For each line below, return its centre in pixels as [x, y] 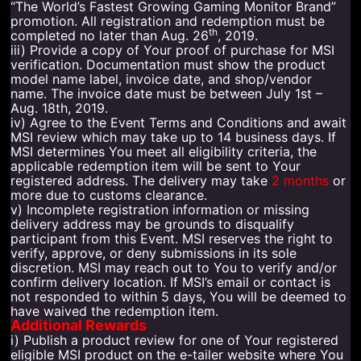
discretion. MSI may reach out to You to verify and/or [174, 267]
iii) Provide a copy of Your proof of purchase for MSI [173, 50]
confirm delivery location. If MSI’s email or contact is [171, 282]
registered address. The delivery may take [141, 180]
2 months [301, 180]
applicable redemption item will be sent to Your [156, 166]
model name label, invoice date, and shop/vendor [162, 79]
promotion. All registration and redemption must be [168, 21]
